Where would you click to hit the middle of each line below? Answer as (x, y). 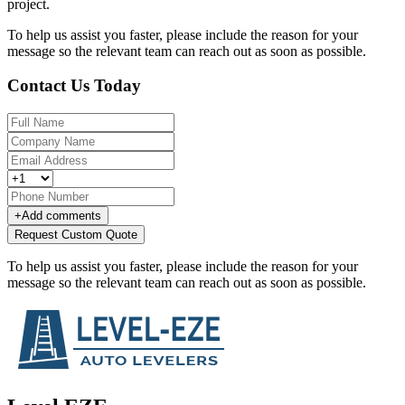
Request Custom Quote (76, 235)
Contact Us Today (74, 86)
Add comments (61, 216)
